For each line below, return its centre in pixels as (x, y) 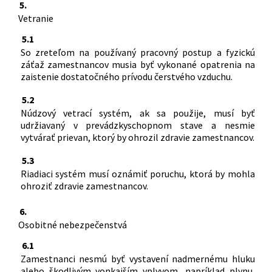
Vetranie (36, 18)
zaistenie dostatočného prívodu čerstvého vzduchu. (126, 76)
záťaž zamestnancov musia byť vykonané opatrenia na (138, 64)
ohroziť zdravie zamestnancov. (84, 185)
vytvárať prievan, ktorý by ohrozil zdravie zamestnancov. (137, 137)
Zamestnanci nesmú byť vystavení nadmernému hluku (138, 258)
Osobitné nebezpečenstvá (72, 224)
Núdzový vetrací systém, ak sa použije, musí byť (138, 113)
